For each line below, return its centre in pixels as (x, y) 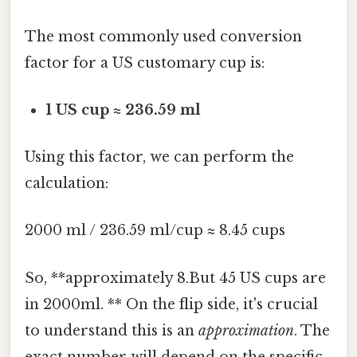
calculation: (67, 184)
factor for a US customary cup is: (145, 63)
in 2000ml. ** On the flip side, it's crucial (171, 304)
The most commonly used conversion (163, 36)
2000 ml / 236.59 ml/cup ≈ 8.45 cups (155, 231)
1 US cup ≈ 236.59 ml (124, 110)
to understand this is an (112, 330)
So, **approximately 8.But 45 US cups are (175, 278)
